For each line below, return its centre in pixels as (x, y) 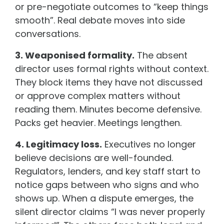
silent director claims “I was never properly (110, 211)
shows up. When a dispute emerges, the (104, 198)
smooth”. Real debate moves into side (100, 20)
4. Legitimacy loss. (58, 144)
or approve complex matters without (98, 95)
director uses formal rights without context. (112, 68)
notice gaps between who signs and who (107, 184)
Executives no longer (149, 144)
